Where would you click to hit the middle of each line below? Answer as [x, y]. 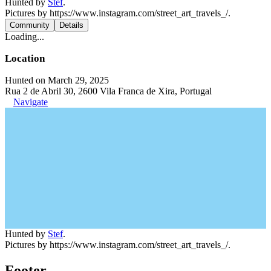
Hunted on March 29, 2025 [57, 80]
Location [25, 58]
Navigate [31, 102]
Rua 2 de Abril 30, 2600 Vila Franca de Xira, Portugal [108, 91]
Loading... [24, 37]
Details [71, 25]
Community [30, 25]
